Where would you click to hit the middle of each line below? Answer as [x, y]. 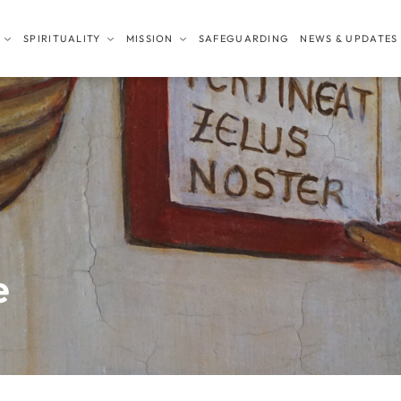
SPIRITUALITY [62, 39]
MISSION [149, 39]
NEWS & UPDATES [349, 39]
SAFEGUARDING [244, 39]
